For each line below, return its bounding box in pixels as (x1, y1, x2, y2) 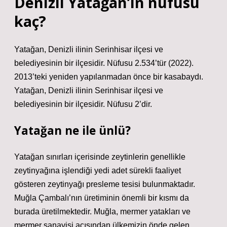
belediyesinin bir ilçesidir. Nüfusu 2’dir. (14, 100, 152, 108)
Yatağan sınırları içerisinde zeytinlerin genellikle (14, 153, 185, 161)
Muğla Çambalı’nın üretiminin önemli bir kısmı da (14, 194, 189, 202)
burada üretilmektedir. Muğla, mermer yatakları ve (14, 207, 191, 216)
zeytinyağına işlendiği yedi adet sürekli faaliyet (14, 166, 181, 175)
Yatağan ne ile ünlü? (14, 123, 131, 138)
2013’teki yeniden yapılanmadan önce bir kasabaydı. (14, 72, 203, 81)
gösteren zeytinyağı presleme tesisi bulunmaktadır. (14, 180, 195, 188)
